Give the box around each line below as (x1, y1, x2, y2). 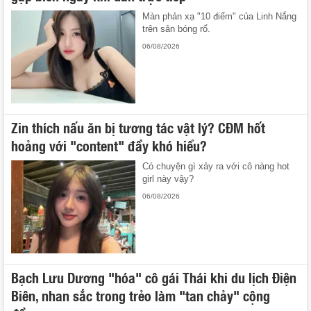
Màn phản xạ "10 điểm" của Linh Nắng (142, 10, 297, 22)
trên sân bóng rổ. (142, 23, 211, 34)
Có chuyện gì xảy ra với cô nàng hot (142, 160, 290, 171)
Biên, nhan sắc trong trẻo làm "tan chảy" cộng (11, 285, 270, 306)
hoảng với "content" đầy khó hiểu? (11, 134, 207, 155)
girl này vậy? (142, 173, 194, 184)
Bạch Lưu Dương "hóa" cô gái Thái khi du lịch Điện (11, 267, 296, 288)
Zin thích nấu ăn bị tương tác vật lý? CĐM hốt (11, 116, 265, 137)
